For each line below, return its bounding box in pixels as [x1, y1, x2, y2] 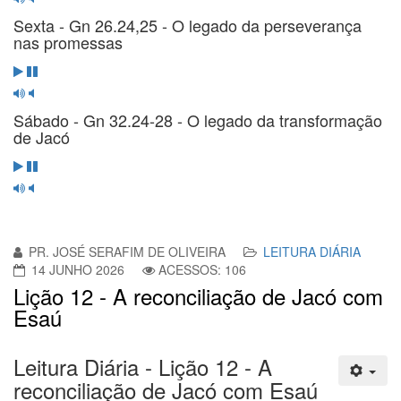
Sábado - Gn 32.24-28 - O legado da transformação [13, 107, 382, 132]
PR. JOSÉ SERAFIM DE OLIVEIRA [29, 242, 226, 260]
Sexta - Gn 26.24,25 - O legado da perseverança [13, 13, 362, 37]
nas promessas [13, 30, 123, 54]
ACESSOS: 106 [158, 260, 246, 278]
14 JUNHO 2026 [31, 260, 124, 278]
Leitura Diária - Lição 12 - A [13, 350, 272, 382]
